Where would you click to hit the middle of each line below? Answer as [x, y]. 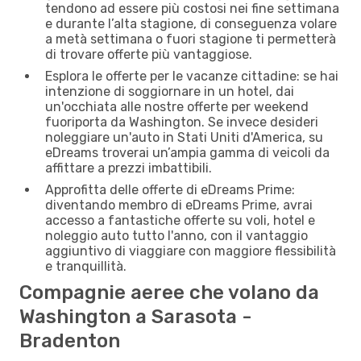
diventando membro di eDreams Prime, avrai [179, 205]
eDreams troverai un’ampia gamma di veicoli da [187, 152]
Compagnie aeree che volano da [169, 292]
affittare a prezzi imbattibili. [129, 168]
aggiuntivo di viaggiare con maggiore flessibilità [191, 251]
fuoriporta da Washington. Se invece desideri [182, 122]
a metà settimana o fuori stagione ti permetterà [191, 39]
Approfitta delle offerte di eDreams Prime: [170, 189]
